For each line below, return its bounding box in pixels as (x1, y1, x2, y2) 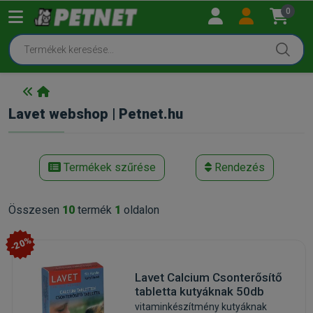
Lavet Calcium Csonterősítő (134, 270, 282, 284)
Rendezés (212, 160, 265, 174)
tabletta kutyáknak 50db (134, 284, 264, 298)
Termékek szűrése (61, 160, 156, 174)
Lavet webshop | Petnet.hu (8, 105, 183, 122)
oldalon (121, 203, 159, 217)
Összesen (8, 203, 62, 217)
